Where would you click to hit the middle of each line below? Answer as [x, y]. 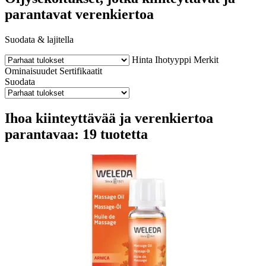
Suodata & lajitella [39, 39]
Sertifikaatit [81, 71]
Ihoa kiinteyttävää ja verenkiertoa [109, 118]
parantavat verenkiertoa [79, 14]
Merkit [206, 59]
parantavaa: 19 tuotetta [76, 134]
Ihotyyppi [173, 59]
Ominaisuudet [31, 71]
